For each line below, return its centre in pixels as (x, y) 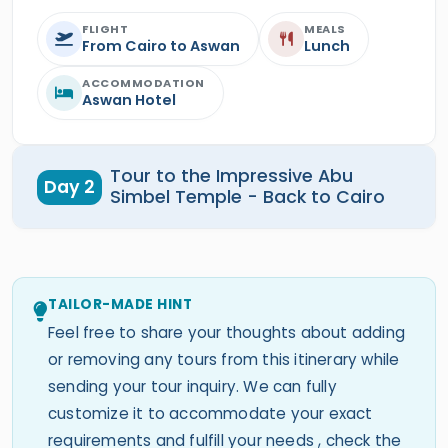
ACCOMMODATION (143, 83)
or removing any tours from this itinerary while (224, 359)
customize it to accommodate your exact (210, 413)
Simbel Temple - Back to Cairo (247, 197)
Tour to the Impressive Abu (231, 176)
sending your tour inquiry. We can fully (192, 386)
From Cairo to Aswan (161, 46)
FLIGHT (105, 29)
